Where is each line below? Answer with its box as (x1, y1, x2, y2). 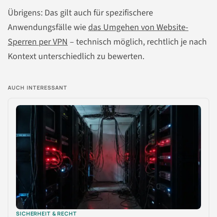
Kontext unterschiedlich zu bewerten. (8, 50, 144, 62)
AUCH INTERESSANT (8, 83, 68, 91)
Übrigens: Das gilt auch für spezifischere (8, 6, 153, 19)
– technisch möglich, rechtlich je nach (68, 35, 207, 48)
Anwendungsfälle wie (8, 21, 88, 33)
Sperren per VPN (8, 35, 68, 48)
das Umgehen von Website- (88, 21, 188, 33)
